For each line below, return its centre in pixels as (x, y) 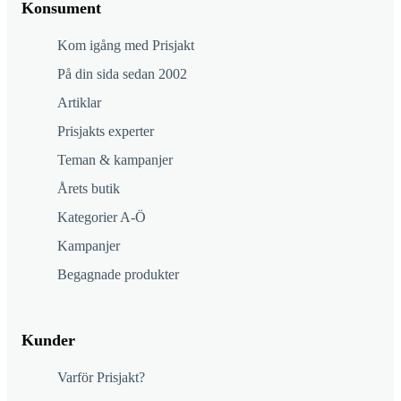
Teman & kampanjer (115, 160)
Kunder (48, 341)
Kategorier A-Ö (102, 218)
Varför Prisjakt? (101, 378)
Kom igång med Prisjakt (126, 46)
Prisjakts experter (106, 132)
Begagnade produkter (118, 275)
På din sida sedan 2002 (122, 74)
